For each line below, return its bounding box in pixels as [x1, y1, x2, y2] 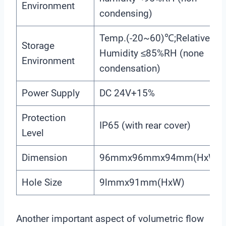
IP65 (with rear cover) [99, 119, 191, 131]
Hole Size [21, 176, 62, 188]
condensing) [99, 7, 152, 19]
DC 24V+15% [99, 87, 155, 99]
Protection [21, 111, 66, 124]
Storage [21, 39, 54, 51]
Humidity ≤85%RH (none [99, 47, 204, 59]
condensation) [99, 62, 160, 74]
